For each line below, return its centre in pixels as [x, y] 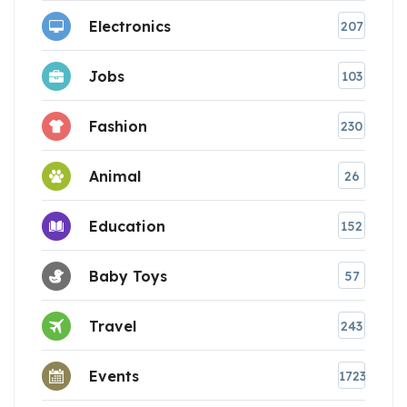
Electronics [130, 26]
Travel [113, 326]
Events [114, 376]
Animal [115, 176]
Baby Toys [128, 276]
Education [127, 226]
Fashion [118, 126]
